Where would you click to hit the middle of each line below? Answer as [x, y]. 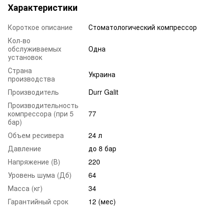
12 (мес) [102, 201]
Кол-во [19, 40]
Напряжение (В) [34, 161]
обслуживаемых [35, 48]
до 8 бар [102, 148]
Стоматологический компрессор [143, 27]
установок [25, 57]
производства [31, 78]
